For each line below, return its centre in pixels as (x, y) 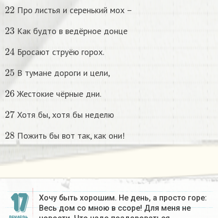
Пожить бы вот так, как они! (70, 135)
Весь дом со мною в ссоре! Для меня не (115, 208)
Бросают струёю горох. (60, 52)
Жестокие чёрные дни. (58, 93)
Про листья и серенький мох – (74, 10)
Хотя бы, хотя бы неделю (64, 114)
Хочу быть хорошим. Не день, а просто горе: (123, 198)
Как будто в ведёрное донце (71, 31)
